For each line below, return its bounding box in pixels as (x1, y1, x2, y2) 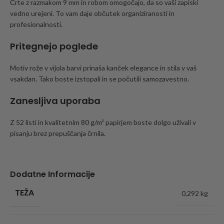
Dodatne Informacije (10, 168, 95, 180)
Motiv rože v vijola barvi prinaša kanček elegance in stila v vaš (10, 63, 196, 72)
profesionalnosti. (10, 19, 62, 28)
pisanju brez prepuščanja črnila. (10, 128, 105, 137)
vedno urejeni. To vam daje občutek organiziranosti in (10, 8, 174, 17)
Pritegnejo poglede (10, 39, 98, 52)
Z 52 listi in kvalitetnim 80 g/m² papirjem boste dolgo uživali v (10, 117, 196, 126)
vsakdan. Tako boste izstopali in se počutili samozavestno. (10, 74, 189, 83)
